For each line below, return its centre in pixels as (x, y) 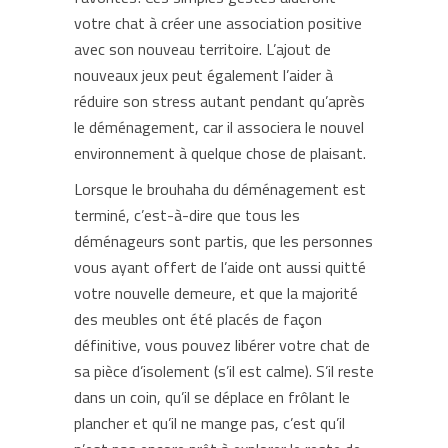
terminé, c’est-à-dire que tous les (187, 215)
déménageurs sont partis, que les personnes (223, 241)
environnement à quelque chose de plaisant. (220, 153)
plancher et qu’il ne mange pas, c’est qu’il (209, 423)
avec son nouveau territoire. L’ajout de (202, 49)
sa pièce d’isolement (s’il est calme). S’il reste (224, 371)
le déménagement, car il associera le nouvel (219, 127)
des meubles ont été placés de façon (198, 319)
